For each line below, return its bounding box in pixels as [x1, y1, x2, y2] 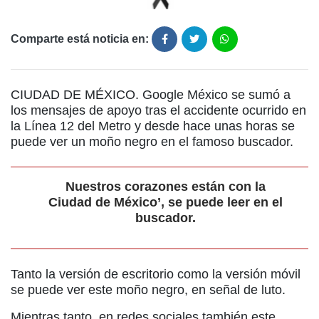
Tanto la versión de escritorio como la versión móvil [11, 267, 300, 282]
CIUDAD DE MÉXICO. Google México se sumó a [11, 88, 291, 103]
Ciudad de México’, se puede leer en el [48, 195, 283, 210]
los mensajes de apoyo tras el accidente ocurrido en [11, 103, 306, 118]
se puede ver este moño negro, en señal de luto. [11, 283, 286, 298]
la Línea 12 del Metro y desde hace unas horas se [11, 119, 295, 134]
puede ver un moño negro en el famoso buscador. [11, 135, 293, 150]
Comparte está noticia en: [11, 33, 149, 46]
